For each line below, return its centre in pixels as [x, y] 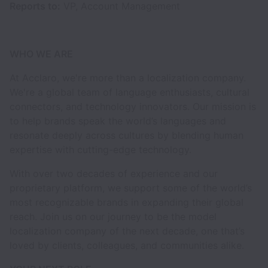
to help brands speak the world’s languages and [118, 121]
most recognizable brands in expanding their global [127, 202]
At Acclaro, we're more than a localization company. [128, 78]
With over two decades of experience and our [114, 173]
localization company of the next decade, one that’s [127, 231]
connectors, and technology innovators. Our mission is [133, 106]
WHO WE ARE [41, 54]
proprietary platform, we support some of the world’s [131, 188]
